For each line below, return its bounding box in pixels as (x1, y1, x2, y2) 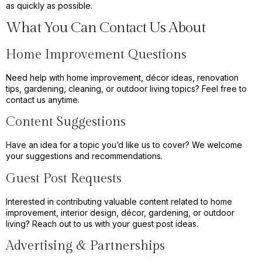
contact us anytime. (6, 94, 80, 105)
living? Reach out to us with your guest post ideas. (6, 218, 198, 229)
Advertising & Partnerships (6, 238, 165, 254)
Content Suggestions (6, 114, 126, 130)
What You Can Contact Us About (6, 19, 205, 36)
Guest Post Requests (6, 170, 122, 186)
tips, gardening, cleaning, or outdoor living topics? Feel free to (6, 83, 247, 94)
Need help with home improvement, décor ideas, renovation (6, 72, 239, 82)
